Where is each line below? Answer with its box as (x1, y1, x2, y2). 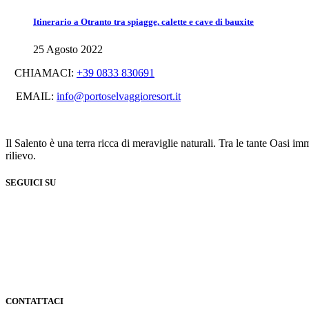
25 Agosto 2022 (33, 43, 103, 55)
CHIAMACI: (14, 66, 77, 79)
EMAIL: (16, 90, 57, 102)
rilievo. (6, 149, 36, 161)
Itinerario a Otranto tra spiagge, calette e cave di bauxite (33, 17, 254, 28)
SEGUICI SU (6, 177, 56, 188)
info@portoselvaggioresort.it (57, 90, 181, 102)
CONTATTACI (6, 296, 63, 307)
